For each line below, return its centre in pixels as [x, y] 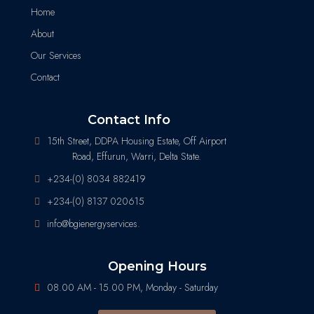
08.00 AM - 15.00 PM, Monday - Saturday [132, 287]
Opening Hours [157, 266]
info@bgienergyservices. [93, 223]
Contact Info [129, 120]
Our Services [56, 55]
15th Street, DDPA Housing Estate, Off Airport [137, 141]
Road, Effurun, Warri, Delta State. [137, 156]
